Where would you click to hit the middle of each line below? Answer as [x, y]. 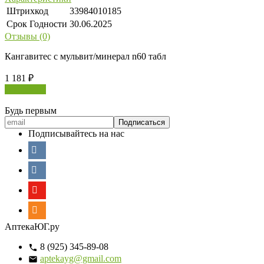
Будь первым [31, 110]
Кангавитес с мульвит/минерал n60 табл [85, 56]
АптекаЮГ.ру [32, 226]
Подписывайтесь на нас [76, 133]
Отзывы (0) [27, 36]
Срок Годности [37, 24]
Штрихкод [27, 11]
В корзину [25, 89]
